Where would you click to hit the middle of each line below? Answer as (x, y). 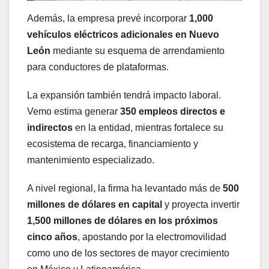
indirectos (50, 127)
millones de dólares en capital (95, 204)
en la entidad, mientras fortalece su (148, 127)
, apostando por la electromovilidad (152, 237)
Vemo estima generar (74, 111)
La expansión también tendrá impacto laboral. (124, 95)
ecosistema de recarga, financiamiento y (113, 144)
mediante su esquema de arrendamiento (138, 50)
